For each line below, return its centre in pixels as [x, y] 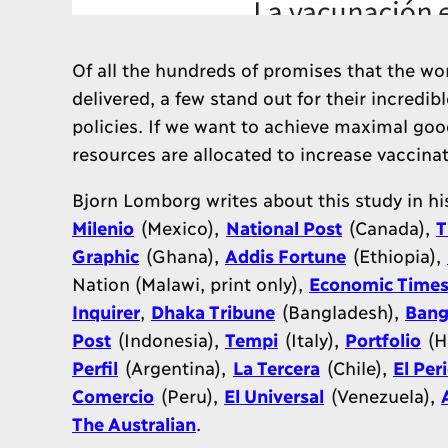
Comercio [113, 395]
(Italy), [311, 339]
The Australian [134, 423]
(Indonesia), [168, 339]
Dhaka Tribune [213, 311]
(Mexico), [180, 227]
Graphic [105, 255]
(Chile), [356, 367]
